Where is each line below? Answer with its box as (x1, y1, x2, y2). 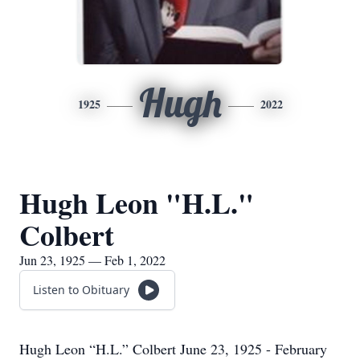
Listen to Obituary (33, 282, 129, 297)
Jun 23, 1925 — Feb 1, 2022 (19, 252, 166, 268)
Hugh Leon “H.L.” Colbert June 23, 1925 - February (19, 339, 327, 358)
